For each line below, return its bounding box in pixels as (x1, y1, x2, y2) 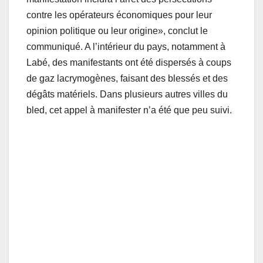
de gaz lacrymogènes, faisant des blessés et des (26, 73, 228, 83)
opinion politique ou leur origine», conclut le (26, 25, 208, 36)
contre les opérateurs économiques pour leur (26, 9, 212, 20)
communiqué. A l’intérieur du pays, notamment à (26, 41, 225, 52)
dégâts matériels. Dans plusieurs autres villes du (26, 89, 228, 99)
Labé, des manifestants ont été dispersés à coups (26, 57, 231, 68)
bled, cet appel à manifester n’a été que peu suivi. (26, 104, 232, 115)
